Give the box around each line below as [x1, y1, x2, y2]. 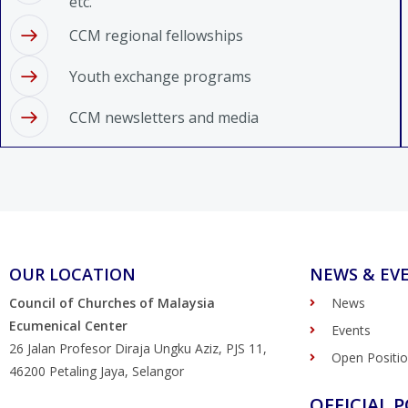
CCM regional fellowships [69, 25, 243, 46]
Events [331, 321, 371, 339]
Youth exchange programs [69, 66, 251, 87]
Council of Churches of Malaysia [9, 294, 215, 311]
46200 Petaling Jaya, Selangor [9, 362, 184, 380]
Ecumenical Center [9, 317, 127, 334]
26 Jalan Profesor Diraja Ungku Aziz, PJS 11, [9, 340, 267, 357]
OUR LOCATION [9, 263, 136, 285]
